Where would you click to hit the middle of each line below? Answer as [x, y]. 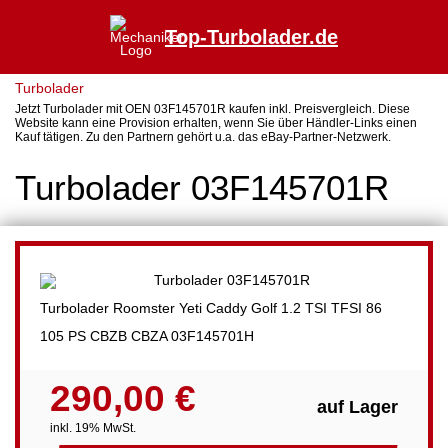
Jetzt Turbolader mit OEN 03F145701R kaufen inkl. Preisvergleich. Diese [212, 109]
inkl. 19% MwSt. [93, 428]
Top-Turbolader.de [251, 37]
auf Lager [357, 406]
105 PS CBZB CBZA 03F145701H [147, 335]
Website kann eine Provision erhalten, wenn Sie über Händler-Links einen [216, 123]
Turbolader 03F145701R [202, 187]
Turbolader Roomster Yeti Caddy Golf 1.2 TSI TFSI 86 [211, 307]
